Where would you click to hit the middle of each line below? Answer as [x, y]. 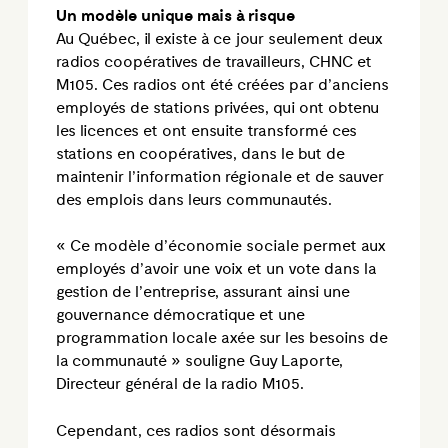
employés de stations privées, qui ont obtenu [217, 108]
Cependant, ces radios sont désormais [196, 431]
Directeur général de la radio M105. [180, 385]
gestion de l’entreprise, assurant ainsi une [203, 293]
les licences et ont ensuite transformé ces [206, 131]
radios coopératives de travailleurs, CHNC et [214, 62]
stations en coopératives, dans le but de [200, 154]
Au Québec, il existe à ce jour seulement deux [219, 39]
